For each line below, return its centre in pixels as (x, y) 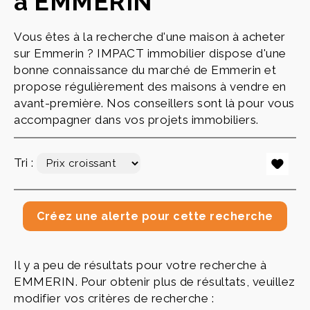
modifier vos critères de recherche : (114, 298)
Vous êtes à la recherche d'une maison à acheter (150, 37)
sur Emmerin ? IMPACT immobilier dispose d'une (150, 53)
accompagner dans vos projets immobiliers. (136, 120)
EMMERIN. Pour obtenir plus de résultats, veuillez (155, 282)
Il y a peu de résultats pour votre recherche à (140, 265)
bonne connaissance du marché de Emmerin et (145, 70)
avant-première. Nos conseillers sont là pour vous (154, 103)
